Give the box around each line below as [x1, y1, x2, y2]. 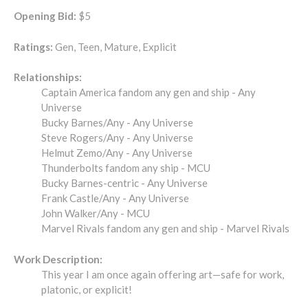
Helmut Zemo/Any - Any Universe [41, 146, 192, 159]
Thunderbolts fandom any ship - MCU [41, 162, 210, 175]
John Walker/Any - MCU [41, 207, 150, 220]
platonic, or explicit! [41, 283, 132, 296]
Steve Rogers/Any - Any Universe [41, 131, 193, 144]
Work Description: [14, 252, 102, 265]
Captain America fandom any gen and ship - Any [41, 86, 256, 99]
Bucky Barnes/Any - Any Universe [41, 116, 193, 129]
